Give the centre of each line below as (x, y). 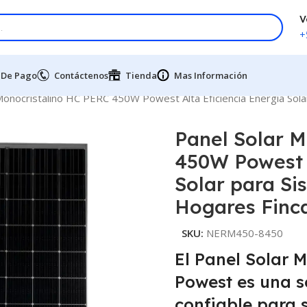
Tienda (141, 75)
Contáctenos (81, 75)
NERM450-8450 (244, 233)
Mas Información (211, 75)
